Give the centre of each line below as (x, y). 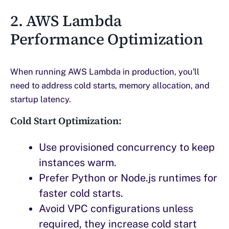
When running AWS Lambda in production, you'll (105, 71)
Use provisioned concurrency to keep (127, 147)
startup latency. (41, 99)
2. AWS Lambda (66, 20)
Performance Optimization (107, 39)
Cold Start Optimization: (66, 120)
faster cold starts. (81, 193)
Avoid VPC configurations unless (116, 208)
